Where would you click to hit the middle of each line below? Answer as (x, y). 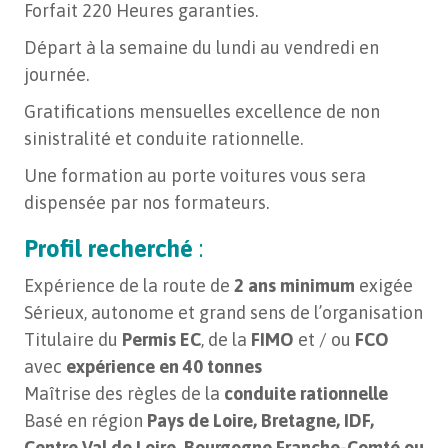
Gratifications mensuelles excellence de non (202, 112)
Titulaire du (73, 340)
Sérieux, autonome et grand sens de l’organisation (223, 313)
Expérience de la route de (129, 286)
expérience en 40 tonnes (164, 367)
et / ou (324, 340)
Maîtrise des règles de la (124, 394)
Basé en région (85, 421)
